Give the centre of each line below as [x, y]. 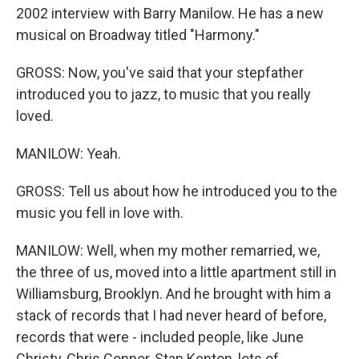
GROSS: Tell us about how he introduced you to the [177, 191]
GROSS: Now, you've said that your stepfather [160, 73]
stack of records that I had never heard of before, [171, 315]
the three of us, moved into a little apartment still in [176, 272]
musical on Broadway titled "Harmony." [138, 35]
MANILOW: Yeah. [69, 153]
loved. [35, 116]
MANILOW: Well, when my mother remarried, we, [168, 250]
